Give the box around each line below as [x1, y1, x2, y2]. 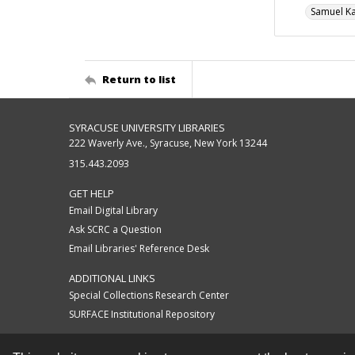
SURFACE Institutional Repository [69, 307, 215, 321]
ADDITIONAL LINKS [69, 271, 155, 285]
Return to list [102, 71, 176, 86]
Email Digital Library [69, 204, 158, 217]
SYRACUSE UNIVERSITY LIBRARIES [69, 120, 225, 135]
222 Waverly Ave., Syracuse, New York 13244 [69, 136, 267, 150]
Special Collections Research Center [69, 288, 229, 302]
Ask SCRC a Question [69, 223, 162, 236]
